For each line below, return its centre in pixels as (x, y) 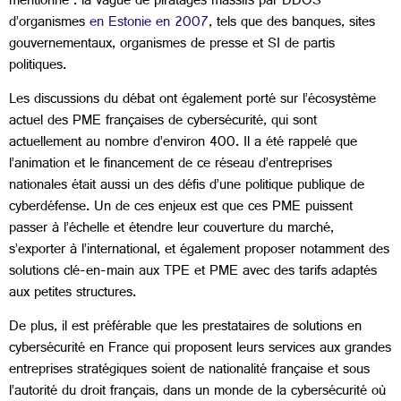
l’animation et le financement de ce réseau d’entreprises (171, 166)
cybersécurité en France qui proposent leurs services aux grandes (200, 350)
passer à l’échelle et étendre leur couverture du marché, (171, 230)
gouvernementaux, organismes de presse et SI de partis (172, 45)
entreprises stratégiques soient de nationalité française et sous (189, 371)
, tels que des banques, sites (292, 23)
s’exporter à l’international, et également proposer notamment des (199, 252)
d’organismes (49, 23)
